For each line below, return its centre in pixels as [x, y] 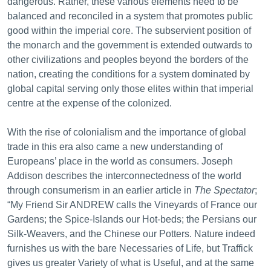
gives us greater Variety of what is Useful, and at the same [131, 263]
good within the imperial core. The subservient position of [129, 31]
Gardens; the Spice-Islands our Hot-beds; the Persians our [132, 219]
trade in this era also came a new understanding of [115, 147]
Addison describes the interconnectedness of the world [124, 176]
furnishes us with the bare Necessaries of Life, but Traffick [130, 248]
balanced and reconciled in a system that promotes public [130, 16]
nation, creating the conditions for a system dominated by [129, 74]
